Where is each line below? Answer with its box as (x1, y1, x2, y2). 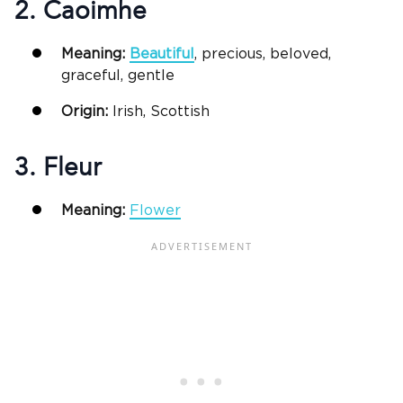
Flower (130, 203, 181, 219)
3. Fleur (14, 150, 101, 185)
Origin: (61, 103, 112, 119)
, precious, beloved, (194, 46, 331, 61)
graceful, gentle (61, 67, 175, 83)
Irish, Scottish (112, 103, 210, 119)
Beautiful (130, 46, 194, 61)
